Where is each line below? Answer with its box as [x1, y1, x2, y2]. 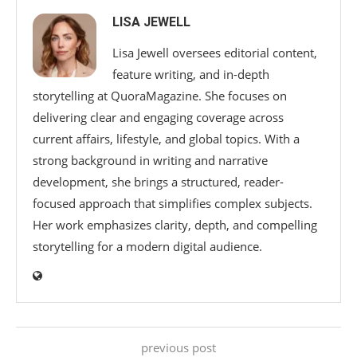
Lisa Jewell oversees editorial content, [112, 44, 317, 61]
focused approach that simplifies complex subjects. [33, 194, 312, 211]
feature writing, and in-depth [112, 65, 269, 82]
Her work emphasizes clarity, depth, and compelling [33, 216, 317, 233]
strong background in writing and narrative [33, 151, 268, 168]
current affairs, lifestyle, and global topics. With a [33, 130, 300, 147]
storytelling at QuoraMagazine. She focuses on [33, 87, 287, 104]
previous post [141, 339, 216, 355]
